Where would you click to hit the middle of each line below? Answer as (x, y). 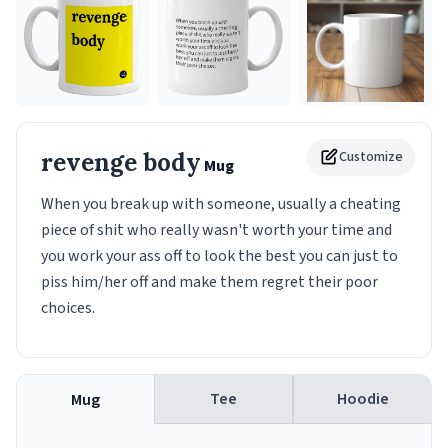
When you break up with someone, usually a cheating (221, 204)
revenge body (121, 163)
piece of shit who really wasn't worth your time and (216, 230)
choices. (68, 308)
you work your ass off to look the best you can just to (219, 256)
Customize (371, 157)
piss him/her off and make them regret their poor (209, 282)
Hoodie (362, 399)
